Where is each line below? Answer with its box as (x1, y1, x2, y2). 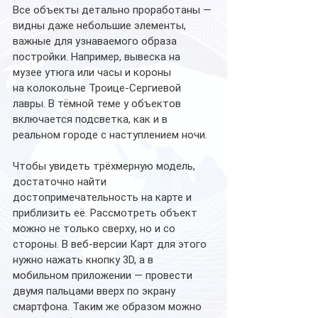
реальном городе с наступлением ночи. (13, 128, 207, 141)
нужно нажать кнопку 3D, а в (13, 253, 156, 266)
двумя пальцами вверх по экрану (13, 284, 178, 297)
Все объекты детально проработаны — (13, 3, 214, 16)
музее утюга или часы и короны (13, 65, 174, 79)
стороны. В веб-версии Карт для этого (13, 237, 209, 251)
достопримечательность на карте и (13, 190, 194, 204)
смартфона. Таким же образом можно (13, 300, 204, 313)
